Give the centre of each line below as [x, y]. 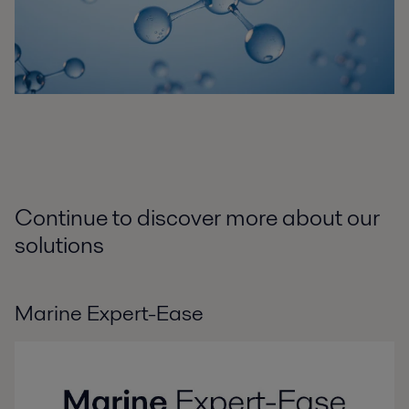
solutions [59, 244]
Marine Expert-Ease [109, 312]
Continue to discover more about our [197, 217]
